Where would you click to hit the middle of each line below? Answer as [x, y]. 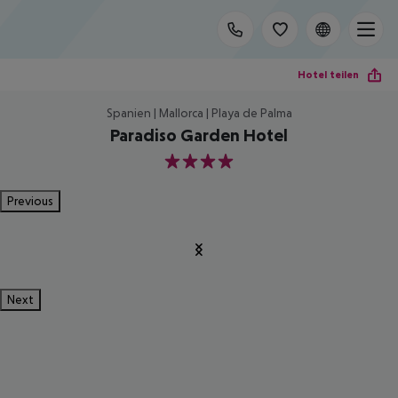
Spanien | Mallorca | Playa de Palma [199, 113]
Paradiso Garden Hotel [199, 135]
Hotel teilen [328, 74]
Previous [30, 201]
